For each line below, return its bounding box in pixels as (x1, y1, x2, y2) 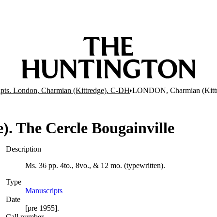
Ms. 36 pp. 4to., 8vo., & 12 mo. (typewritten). (25, 161, 165, 170)
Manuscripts (25, 186, 62, 195)
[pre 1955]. (25, 204, 59, 212)
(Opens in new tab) (62, 186, 121, 195)
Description (5, 145, 41, 153)
